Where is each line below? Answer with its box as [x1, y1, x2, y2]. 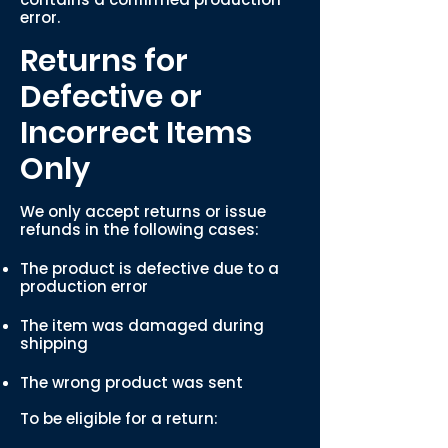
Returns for [20, 40, 188, 82]
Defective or [20, 76, 202, 118]
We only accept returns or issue [20, 201, 266, 222]
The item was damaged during [20, 315, 264, 336]
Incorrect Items [20, 112, 252, 154]
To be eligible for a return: [20, 408, 218, 429]
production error [20, 276, 148, 297]
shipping [20, 333, 88, 354]
